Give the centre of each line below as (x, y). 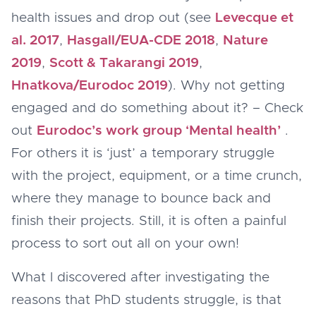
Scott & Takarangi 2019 (124, 63)
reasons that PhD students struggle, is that (146, 300)
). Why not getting (226, 85)
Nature (245, 40)
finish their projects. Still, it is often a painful (149, 221)
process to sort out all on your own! (127, 243)
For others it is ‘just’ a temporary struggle (143, 153)
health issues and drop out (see (113, 18)
